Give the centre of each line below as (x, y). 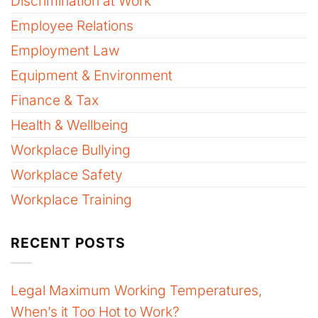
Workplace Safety (67, 174)
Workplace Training (71, 199)
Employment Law (65, 50)
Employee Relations (72, 25)
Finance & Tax (55, 100)
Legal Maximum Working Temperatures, (136, 290)
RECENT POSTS (68, 242)
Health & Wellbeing (70, 125)
